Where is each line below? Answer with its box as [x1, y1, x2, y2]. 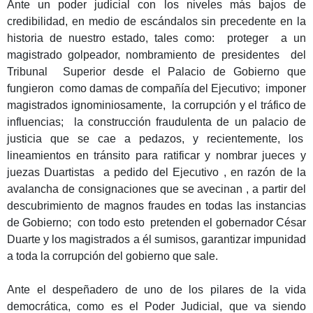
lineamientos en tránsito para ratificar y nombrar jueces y [7, 150, 306, 161]
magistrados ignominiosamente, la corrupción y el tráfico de [7, 99, 306, 111]
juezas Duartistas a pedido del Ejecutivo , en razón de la [7, 166, 306, 178]
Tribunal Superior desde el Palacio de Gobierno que [7, 66, 306, 78]
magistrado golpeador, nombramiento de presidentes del [7, 49, 306, 61]
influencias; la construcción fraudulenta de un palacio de [7, 116, 306, 128]
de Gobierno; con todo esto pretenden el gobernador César [7, 217, 306, 228]
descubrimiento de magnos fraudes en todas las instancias [7, 200, 306, 212]
